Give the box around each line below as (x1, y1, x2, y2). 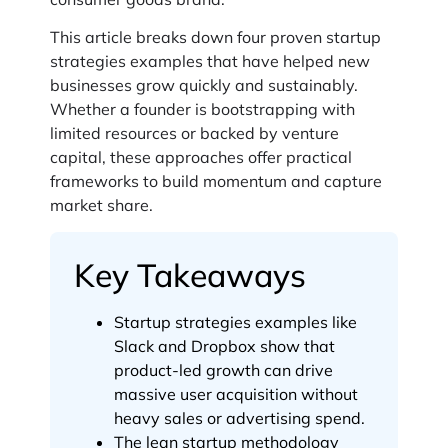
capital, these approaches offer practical (50, 147, 352, 168)
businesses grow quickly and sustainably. (50, 75, 358, 96)
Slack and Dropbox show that (114, 335, 335, 356)
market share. (50, 195, 153, 216)
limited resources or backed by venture (50, 123, 339, 144)
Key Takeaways (74, 254, 306, 295)
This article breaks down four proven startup (50, 27, 381, 48)
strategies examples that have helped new (50, 51, 370, 72)
